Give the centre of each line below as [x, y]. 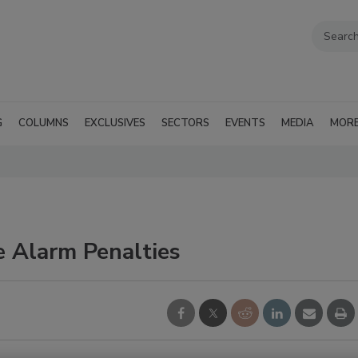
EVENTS [245, 123]
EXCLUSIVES [115, 123]
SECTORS [185, 123]
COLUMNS [44, 123]
